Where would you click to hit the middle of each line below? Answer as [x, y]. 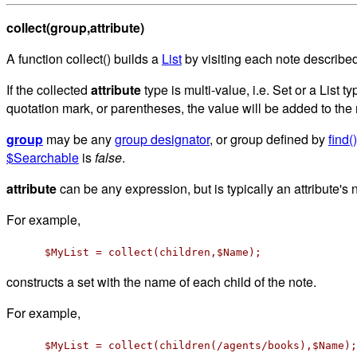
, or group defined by [269, 139]
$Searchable [43, 157]
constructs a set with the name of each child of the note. [161, 281]
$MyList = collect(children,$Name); [153, 252]
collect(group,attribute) [75, 27]
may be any [79, 139]
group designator [162, 139]
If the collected [49, 89]
